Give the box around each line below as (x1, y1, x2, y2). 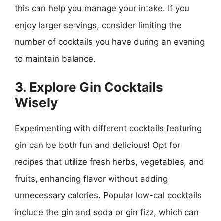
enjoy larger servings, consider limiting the (15, 20, 182, 30)
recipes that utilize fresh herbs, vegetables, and (15, 157, 204, 167)
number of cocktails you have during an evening (15, 37, 205, 47)
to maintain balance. (15, 53, 96, 64)
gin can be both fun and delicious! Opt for (15, 140, 180, 150)
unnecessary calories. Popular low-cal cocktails (15, 190, 202, 200)
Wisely (15, 95, 58, 110)
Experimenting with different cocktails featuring (15, 123, 202, 133)
